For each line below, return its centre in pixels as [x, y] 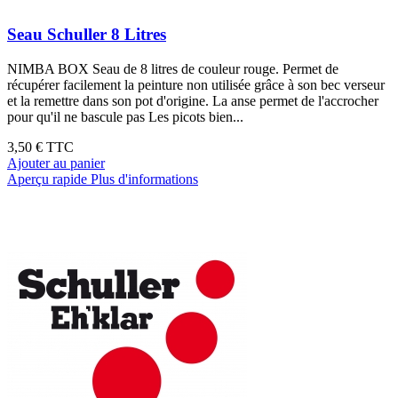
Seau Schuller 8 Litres [87, 35]
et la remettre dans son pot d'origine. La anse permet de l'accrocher [193, 101]
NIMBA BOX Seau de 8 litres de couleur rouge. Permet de [173, 69]
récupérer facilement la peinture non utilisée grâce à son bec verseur [196, 85]
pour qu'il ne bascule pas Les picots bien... [125, 117]
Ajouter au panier [56, 163]
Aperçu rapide [47, 179]
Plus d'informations [144, 179]
